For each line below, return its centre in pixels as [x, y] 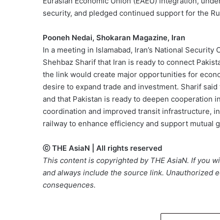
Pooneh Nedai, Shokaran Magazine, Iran [114, 37]
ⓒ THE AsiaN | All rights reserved [102, 148]
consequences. [69, 185]
